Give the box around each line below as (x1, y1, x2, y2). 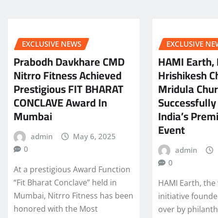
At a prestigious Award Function (14, 164, 130, 175)
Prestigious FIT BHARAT (14, 78, 124, 99)
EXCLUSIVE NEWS (22, 39, 81, 49)
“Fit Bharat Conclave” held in (14, 177, 117, 188)
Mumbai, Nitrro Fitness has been (14, 190, 133, 201)
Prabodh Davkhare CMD (14, 51, 125, 72)
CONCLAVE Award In (14, 92, 107, 113)
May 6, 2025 (73, 131, 116, 141)
